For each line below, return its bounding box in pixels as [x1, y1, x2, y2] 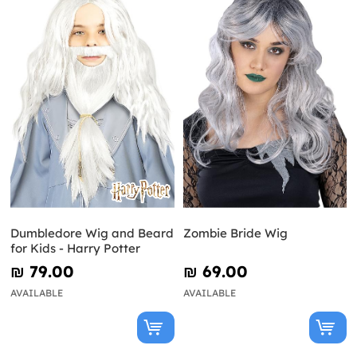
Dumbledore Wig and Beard [10, 226, 174, 241]
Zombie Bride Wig [182, 226, 288, 241]
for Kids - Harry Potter [10, 241, 140, 257]
